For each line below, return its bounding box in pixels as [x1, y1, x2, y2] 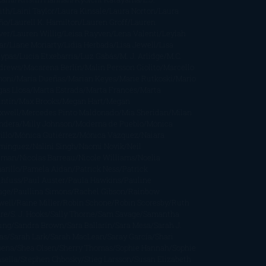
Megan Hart [62, 96, 103, 106]
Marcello [163, 62, 194, 72]
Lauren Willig [12, 28, 61, 38]
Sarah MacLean [50, 231, 104, 241]
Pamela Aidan [22, 163, 72, 173]
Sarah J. [153, 220, 182, 230]
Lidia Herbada [64, 39, 113, 49]
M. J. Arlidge [119, 50, 164, 61]
